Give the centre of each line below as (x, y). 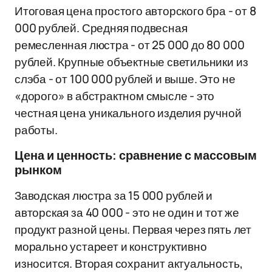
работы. (36, 130)
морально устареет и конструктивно (111, 246)
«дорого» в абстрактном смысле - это (115, 96)
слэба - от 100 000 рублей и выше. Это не (125, 79)
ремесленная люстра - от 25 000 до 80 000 (130, 45)
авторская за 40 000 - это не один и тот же (127, 212)
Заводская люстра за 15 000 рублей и (114, 195)
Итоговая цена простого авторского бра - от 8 (135, 11)
